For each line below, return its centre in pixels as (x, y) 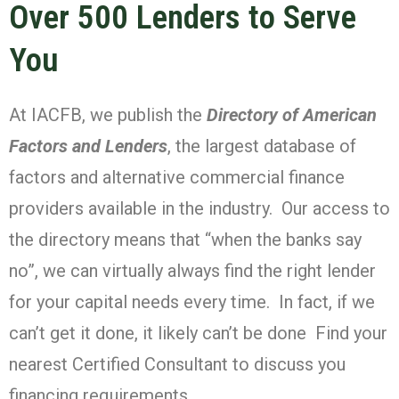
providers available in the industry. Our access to (199, 208)
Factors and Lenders (88, 146)
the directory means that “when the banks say (185, 239)
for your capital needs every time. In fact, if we (192, 301)
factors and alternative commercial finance (177, 177)
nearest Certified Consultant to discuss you (177, 364)
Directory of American (292, 114)
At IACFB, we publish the (108, 114)
